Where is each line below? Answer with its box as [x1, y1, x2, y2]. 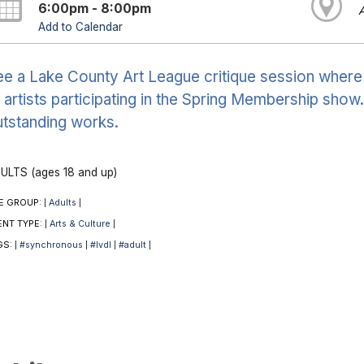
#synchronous [19, 240, 83, 251]
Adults [48, 197, 76, 209]
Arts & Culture [49, 219, 110, 230]
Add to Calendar [38, 20, 123, 34]
